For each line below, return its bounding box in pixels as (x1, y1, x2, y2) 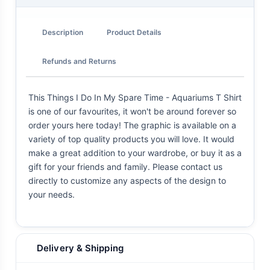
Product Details (107, 27, 162, 37)
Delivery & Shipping (37, 242, 124, 254)
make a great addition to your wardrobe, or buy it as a (28, 148, 242, 159)
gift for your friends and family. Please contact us (28, 162, 222, 172)
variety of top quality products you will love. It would (28, 134, 234, 145)
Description (42, 27, 83, 37)
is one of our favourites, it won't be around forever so (28, 106, 236, 117)
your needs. (28, 189, 75, 200)
